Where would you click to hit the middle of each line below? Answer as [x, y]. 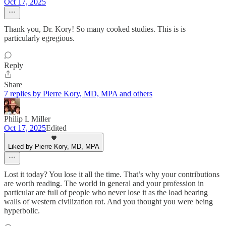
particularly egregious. [39, 38]
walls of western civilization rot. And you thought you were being [108, 202]
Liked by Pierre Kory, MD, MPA [54, 147]
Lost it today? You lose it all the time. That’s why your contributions [112, 174]
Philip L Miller [27, 119]
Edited [56, 128]
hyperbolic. [22, 211]
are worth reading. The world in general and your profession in [104, 183]
